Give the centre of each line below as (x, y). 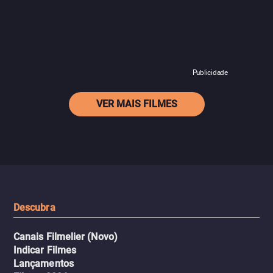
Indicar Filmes (45, 250)
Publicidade (210, 72)
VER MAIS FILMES (136, 104)
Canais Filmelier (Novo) (66, 237)
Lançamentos (44, 264)
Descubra (34, 207)
